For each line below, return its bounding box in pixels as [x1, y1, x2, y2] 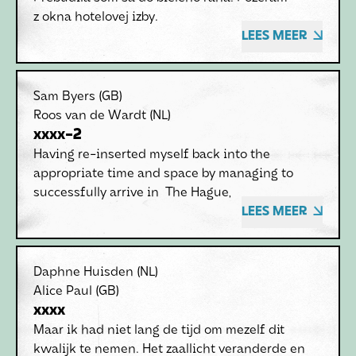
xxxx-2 [33, 127, 82, 143]
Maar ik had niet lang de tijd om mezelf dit [33, 324, 284, 337]
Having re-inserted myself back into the [33, 149, 270, 161]
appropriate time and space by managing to [33, 168, 293, 180]
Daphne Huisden [33, 266, 133, 279]
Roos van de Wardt [33, 110, 146, 122]
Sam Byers [33, 91, 95, 103]
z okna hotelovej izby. [33, 11, 158, 24]
